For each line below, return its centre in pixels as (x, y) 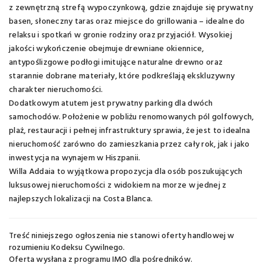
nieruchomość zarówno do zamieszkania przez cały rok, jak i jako (129, 145)
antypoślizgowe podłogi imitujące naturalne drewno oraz (116, 63)
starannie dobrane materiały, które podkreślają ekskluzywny (122, 77)
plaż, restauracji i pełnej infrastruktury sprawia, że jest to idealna (130, 131)
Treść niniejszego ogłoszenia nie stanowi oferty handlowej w (122, 236)
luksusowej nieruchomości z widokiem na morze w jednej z (118, 186)
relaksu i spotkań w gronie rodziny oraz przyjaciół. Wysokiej (121, 36)
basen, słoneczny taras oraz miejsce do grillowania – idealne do (127, 22)
